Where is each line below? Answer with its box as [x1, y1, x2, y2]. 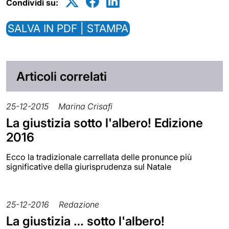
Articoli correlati [16, 68, 107, 84]
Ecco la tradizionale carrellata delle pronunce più [6, 151, 192, 162]
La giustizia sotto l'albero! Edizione [6, 115, 203, 130]
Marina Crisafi [58, 101, 112, 111]
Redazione [59, 199, 99, 210]
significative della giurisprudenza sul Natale [6, 161, 171, 172]
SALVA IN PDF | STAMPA [8, 22, 128, 35]
